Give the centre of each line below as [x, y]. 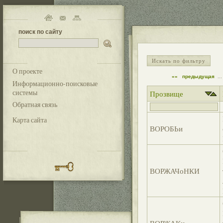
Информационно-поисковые [55, 84]
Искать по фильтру [179, 60]
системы [25, 93]
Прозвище [167, 94]
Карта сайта [30, 120]
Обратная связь [35, 105]
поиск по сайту [40, 32]
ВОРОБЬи [166, 128]
